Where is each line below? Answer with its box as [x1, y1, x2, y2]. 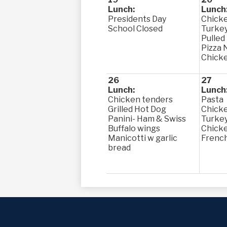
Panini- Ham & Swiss [108, 114, 186, 124]
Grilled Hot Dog [108, 104, 166, 114]
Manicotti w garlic [108, 133, 177, 143]
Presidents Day [108, 14, 166, 24]
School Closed [108, 24, 163, 33]
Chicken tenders [108, 95, 173, 104]
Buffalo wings [108, 124, 160, 133]
